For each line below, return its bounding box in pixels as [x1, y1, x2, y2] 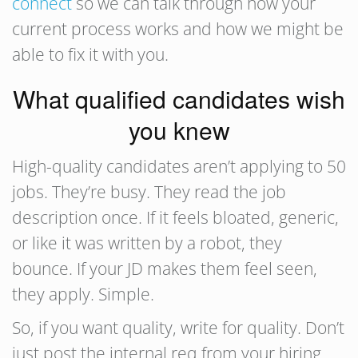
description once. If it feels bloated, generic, [12, 206, 339, 229]
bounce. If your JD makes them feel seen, [12, 257, 317, 280]
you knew [128, 113, 230, 147]
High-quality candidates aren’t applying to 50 [12, 155, 346, 177]
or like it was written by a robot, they [12, 232, 282, 254]
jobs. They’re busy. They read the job [12, 181, 286, 203]
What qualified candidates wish [13, 82, 345, 116]
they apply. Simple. [12, 283, 154, 305]
